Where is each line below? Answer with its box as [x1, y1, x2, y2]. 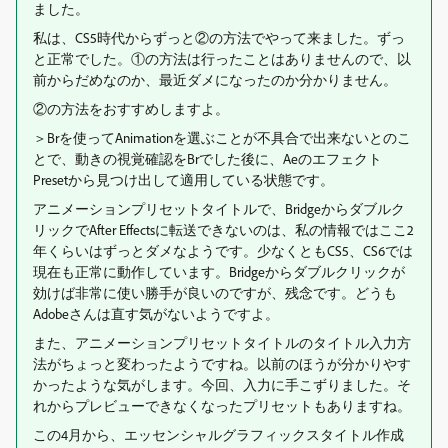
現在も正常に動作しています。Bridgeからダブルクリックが [33, 263, 405, 281]
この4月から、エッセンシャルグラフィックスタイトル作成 [33, 426, 404, 444]
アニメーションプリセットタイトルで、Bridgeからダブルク [33, 200, 405, 218]
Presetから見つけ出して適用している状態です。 [33, 171, 334, 189]
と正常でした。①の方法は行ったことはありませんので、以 [33, 50, 411, 68]
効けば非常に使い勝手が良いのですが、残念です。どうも [33, 284, 397, 302]
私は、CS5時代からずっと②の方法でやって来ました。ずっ [33, 29, 405, 47]
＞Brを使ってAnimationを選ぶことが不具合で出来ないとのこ [33, 129, 411, 147]
